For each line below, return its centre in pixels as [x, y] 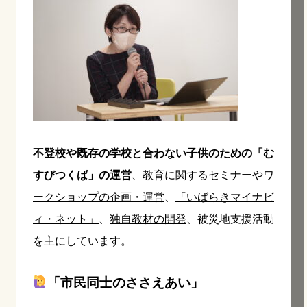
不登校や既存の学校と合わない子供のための [143, 153]
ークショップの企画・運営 [99, 197]
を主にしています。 [82, 241]
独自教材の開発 [148, 219]
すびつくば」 [66, 175]
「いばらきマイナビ [225, 197]
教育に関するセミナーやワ [208, 175]
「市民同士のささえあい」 [126, 282]
